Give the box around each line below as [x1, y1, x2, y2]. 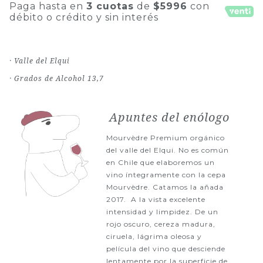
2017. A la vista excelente [106, 194, 205, 204]
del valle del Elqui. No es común [106, 145, 229, 154]
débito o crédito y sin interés [9, 11, 159, 23]
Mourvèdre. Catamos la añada [106, 182, 224, 191]
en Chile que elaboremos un [106, 157, 215, 167]
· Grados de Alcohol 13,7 [9, 73, 104, 83]
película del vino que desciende [106, 244, 225, 253]
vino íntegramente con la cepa [106, 170, 226, 179]
